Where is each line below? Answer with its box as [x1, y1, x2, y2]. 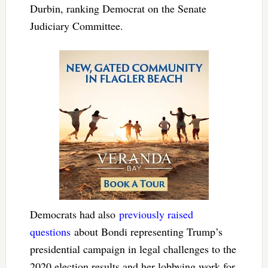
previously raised [118, 207, 193, 222]
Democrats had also [29, 207, 119, 222]
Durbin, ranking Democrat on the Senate [29, 1, 206, 16]
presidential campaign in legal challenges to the [29, 242, 236, 257]
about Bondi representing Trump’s [70, 224, 223, 239]
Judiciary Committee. [29, 19, 123, 33]
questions [29, 224, 71, 239]
